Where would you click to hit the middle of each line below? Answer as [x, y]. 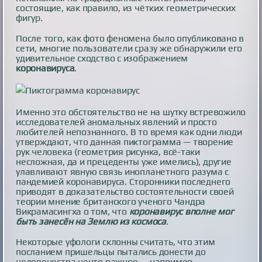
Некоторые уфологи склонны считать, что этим [116, 242]
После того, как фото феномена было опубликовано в [130, 38]
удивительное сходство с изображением [102, 58]
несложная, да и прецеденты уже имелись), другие [124, 161]
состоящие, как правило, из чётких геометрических [126, 8]
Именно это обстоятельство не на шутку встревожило [131, 112]
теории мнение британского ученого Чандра [111, 201]
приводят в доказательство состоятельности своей [125, 191]
